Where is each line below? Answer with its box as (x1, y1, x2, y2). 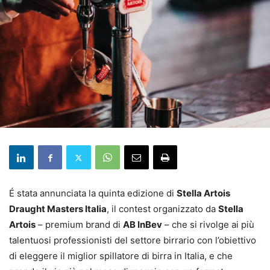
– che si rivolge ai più (162, 219, 254, 231)
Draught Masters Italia (9, 203, 107, 215)
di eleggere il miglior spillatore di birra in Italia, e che (9, 250, 233, 262)
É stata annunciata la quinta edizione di (9, 187, 177, 199)
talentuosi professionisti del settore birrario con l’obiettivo (9, 234, 256, 246)
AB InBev (123, 219, 162, 231)
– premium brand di (36, 219, 123, 231)
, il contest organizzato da (107, 203, 218, 215)
